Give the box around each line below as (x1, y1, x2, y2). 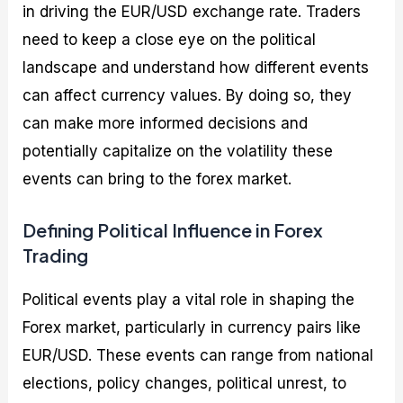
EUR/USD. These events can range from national (22, 345, 374, 364)
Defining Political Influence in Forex (22, 218, 324, 241)
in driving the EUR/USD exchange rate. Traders (22, 2, 362, 21)
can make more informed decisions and (22, 113, 309, 132)
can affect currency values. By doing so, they (22, 85, 353, 104)
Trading (22, 243, 89, 266)
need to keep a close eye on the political (22, 30, 317, 49)
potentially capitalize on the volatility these (22, 141, 334, 160)
